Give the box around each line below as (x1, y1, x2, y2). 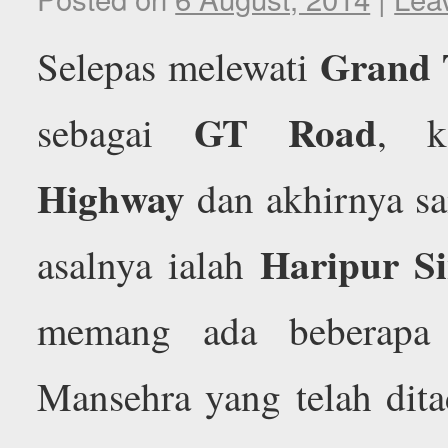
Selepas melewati (37, 39, 320, 92)
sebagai (37, 105, 194, 158)
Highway (37, 168, 186, 226)
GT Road (193, 102, 377, 160)
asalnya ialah (37, 237, 260, 290)
